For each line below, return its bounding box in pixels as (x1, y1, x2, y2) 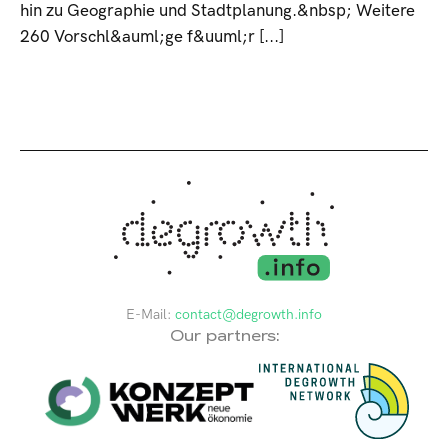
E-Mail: (126, 306, 175, 324)
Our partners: (169, 325, 279, 347)
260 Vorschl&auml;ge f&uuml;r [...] (20, 26, 284, 47)
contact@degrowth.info (175, 306, 322, 324)
